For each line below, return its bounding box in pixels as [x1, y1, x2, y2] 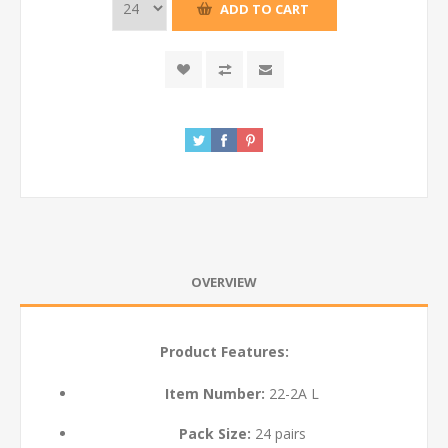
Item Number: [165, 384, 265, 403]
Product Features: [159, 342, 289, 361]
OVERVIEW [191, 273, 257, 291]
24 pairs [250, 424, 306, 443]
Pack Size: [178, 424, 251, 443]
